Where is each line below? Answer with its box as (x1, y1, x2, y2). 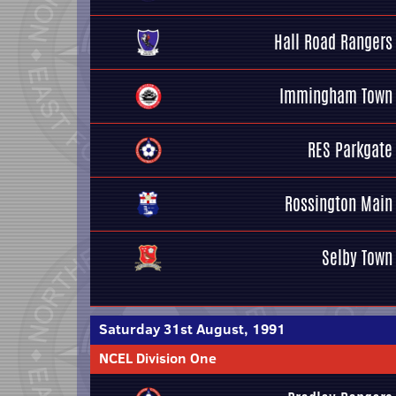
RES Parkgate (308, 137, 392, 163)
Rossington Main (285, 191, 392, 217)
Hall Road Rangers (274, 29, 392, 55)
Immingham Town (279, 83, 392, 109)
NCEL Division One (99, 348, 217, 368)
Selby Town (322, 245, 392, 270)
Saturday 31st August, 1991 (99, 319, 286, 339)
